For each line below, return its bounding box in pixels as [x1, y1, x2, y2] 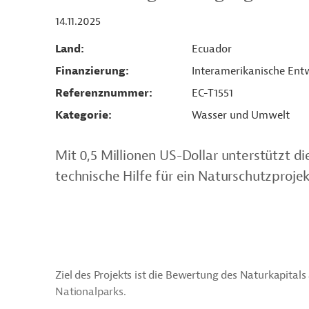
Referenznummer [55, 86, 149, 100]
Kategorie [55, 108, 108, 122]
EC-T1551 [191, 86, 233, 100]
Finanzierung [55, 64, 126, 78]
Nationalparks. [55, 285, 126, 299]
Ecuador [191, 42, 232, 56]
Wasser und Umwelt [191, 108, 290, 122]
